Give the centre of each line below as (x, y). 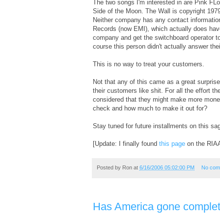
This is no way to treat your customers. (149, 64)
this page (172, 143)
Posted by (110, 167)
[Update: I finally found (126, 143)
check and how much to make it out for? (150, 108)
